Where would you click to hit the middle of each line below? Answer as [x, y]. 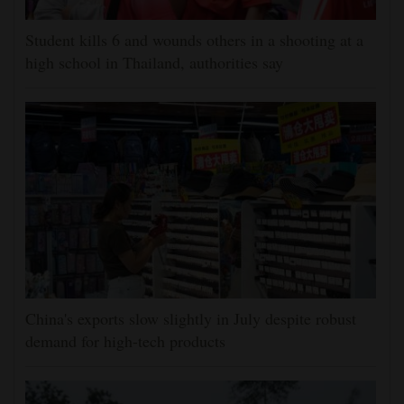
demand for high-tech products [125, 340]
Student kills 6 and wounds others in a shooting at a [194, 39]
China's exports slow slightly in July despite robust [191, 318]
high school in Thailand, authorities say [154, 62]
